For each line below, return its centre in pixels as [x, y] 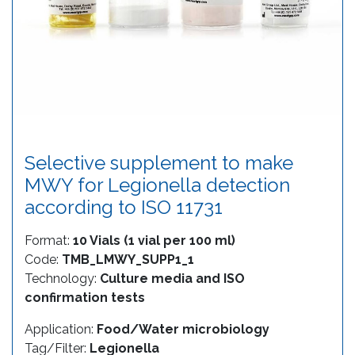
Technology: [62, 279]
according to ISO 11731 [124, 208]
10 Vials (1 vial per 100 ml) [154, 241]
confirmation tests [85, 298]
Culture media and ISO [172, 279]
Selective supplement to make [159, 163]
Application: [61, 330]
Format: [49, 241]
